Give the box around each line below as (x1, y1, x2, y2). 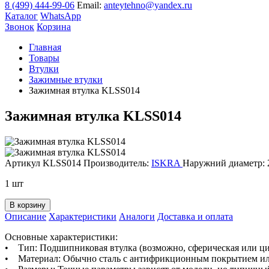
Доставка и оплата (157, 211, 233, 222)
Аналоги (119, 211, 155, 222)
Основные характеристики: (5, 231, 118, 242)
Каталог (5, 11, 38, 21)
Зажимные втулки (29, 74, 103, 85)
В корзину (10, 200, 46, 210)
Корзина (37, 22, 71, 32)
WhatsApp (40, 11, 81, 21)
